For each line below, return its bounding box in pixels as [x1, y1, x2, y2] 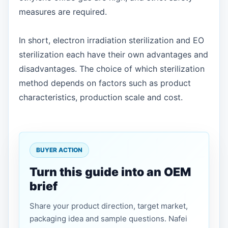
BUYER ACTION [36, 146, 82, 154]
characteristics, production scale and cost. [19, 92, 183, 102]
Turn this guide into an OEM [30, 165, 191, 179]
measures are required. [19, 7, 107, 17]
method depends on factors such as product [19, 78, 191, 88]
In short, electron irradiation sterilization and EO [19, 35, 204, 45]
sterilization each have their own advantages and [19, 49, 208, 60]
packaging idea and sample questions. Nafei [30, 214, 187, 223]
